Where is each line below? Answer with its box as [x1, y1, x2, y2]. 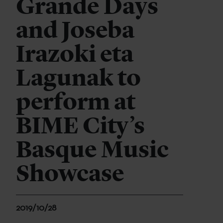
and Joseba [16, 15, 134, 44]
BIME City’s [16, 111, 145, 140]
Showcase [16, 159, 124, 188]
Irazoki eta [16, 39, 133, 68]
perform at [16, 87, 135, 116]
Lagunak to [16, 63, 141, 92]
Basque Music [16, 135, 169, 164]
